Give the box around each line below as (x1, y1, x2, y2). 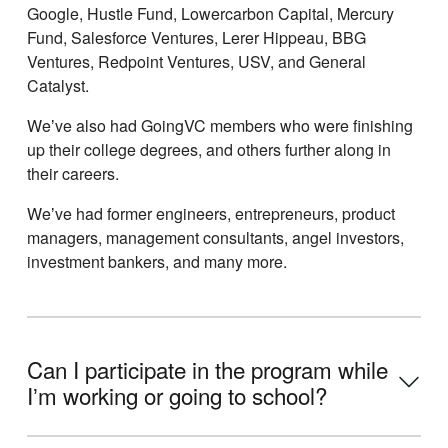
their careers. (27, 162, 119, 186)
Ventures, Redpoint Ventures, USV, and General (27, 50, 366, 74)
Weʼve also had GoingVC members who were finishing (27, 114, 413, 138)
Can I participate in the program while (27, 352, 388, 385)
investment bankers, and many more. (27, 250, 287, 274)
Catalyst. (27, 74, 89, 98)
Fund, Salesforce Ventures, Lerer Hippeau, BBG (27, 26, 366, 50)
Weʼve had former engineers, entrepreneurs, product (27, 202, 395, 226)
